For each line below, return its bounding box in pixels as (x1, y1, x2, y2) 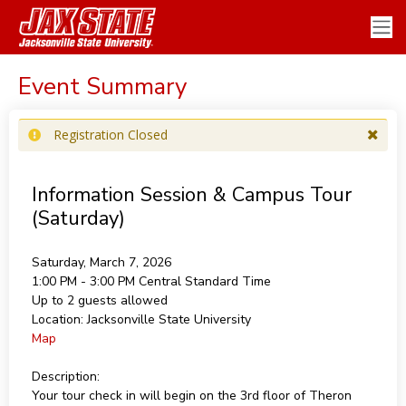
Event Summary (17, 71, 187, 102)
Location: (31, 311, 83, 328)
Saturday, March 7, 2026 (31, 254, 171, 271)
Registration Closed (53, 126, 168, 143)
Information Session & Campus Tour (31, 181, 352, 208)
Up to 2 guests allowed (31, 292, 168, 309)
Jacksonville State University (86, 311, 251, 328)
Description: (31, 368, 100, 385)
